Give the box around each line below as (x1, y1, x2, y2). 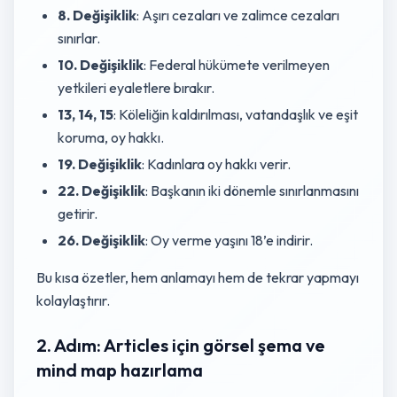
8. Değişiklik (58, 6, 136, 24)
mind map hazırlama (36, 359, 203, 381)
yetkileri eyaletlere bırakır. (58, 79, 214, 97)
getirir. (58, 205, 97, 222)
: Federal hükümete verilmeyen (144, 56, 330, 74)
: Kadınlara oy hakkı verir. (142, 155, 291, 173)
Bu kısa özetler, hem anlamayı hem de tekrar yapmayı (36, 269, 359, 286)
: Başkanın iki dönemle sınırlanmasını (145, 182, 359, 199)
